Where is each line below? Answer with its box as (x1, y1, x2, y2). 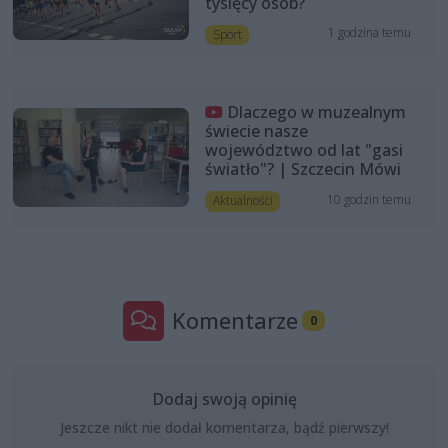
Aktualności (212, 192, 273, 210)
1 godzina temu (328, 24, 412, 42)
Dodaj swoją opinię (151, 387, 297, 410)
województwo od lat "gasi (204, 139, 403, 162)
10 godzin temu (327, 190, 412, 208)
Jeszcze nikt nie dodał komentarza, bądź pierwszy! (59, 417, 389, 437)
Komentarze (172, 305, 299, 335)
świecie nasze (204, 120, 308, 143)
